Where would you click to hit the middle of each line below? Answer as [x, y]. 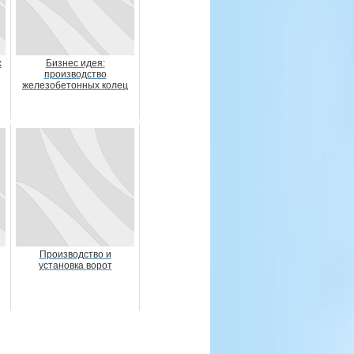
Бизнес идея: [75, 63]
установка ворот [75, 265]
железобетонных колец [75, 85]
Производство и [75, 254]
